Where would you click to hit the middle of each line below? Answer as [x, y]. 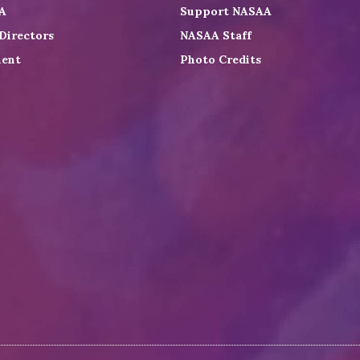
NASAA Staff [216, 36]
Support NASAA [226, 12]
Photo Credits [221, 60]
